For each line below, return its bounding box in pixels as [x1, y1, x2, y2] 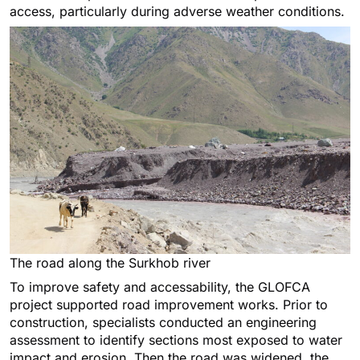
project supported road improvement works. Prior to [10, 296, 328, 313]
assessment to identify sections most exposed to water [10, 331, 342, 348]
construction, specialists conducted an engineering [10, 313, 317, 330]
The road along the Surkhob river [10, 254, 211, 271]
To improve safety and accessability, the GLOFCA [10, 278, 310, 295]
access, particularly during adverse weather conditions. [10, 3, 345, 20]
